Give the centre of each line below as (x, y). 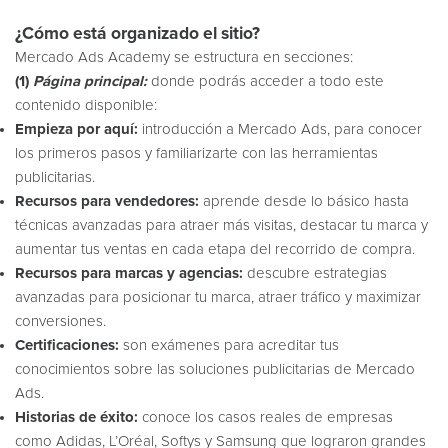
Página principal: (90, 81)
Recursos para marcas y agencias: (129, 273)
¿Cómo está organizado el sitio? (137, 34)
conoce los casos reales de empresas (265, 417)
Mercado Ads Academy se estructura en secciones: (184, 57)
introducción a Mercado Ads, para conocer (280, 129)
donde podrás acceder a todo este (265, 81)
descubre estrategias (315, 273)
